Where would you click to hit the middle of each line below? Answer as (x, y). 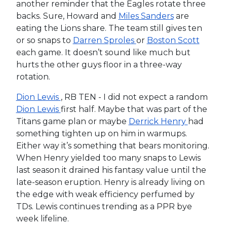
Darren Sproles (104, 41)
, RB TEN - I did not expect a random (134, 97)
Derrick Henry (158, 122)
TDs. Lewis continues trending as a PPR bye (104, 207)
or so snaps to (44, 41)
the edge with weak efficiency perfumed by (105, 195)
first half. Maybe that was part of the (134, 109)
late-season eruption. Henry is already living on (110, 182)
